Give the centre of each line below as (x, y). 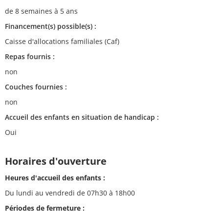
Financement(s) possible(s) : (51, 26)
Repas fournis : (30, 56)
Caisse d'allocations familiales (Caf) (62, 41)
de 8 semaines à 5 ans (41, 11)
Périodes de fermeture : (45, 208)
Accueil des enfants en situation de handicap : (82, 117)
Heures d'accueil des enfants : (55, 177)
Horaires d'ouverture (56, 161)
